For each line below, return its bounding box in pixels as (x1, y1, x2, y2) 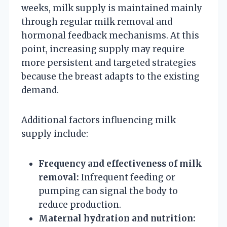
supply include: (21, 128, 88, 139)
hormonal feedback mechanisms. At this (21, 29, 199, 41)
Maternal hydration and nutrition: (39, 212, 196, 224)
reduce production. (39, 199, 121, 210)
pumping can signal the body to (39, 185, 178, 197)
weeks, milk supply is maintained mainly (21, 2, 202, 14)
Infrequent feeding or (79, 171, 175, 183)
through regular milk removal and (21, 16, 172, 27)
